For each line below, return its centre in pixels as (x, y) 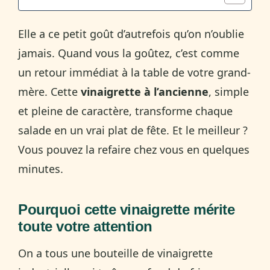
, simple (229, 91)
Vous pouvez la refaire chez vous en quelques (134, 149)
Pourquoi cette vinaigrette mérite (127, 209)
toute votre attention (85, 226)
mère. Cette (49, 91)
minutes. (41, 168)
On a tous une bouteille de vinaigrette (115, 253)
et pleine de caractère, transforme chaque (125, 111)
